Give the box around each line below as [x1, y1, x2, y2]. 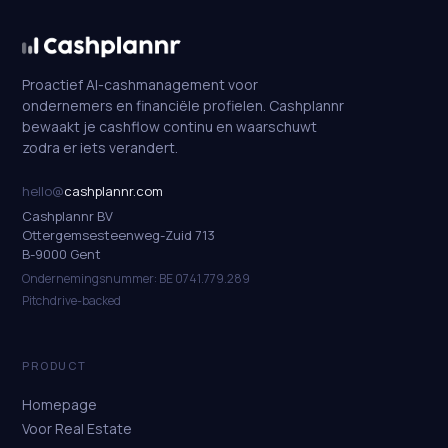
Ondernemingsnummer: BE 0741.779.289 [22, 270, 250, 288]
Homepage [22, 395, 97, 415]
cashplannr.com [64, 182, 163, 201]
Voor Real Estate [22, 419, 132, 439]
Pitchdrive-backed [22, 292, 121, 310]
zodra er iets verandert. [22, 138, 178, 158]
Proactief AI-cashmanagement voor [22, 75, 258, 95]
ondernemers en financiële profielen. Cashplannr [22, 96, 344, 116]
